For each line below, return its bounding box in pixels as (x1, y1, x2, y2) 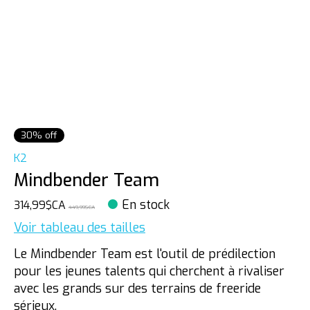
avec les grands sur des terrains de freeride (14, 280, 261, 298)
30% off (21, 129, 57, 141)
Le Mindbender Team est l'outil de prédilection (14, 246, 275, 263)
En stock (122, 197, 170, 213)
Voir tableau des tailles (14, 219, 145, 236)
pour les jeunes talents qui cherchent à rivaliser (14, 263, 284, 280)
